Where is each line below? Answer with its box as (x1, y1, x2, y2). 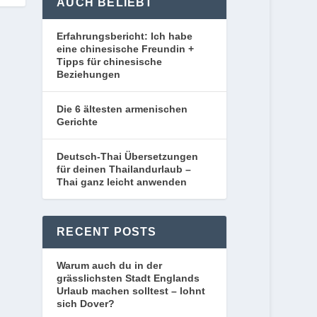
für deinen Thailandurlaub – (57, 163, 192, 175)
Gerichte (57, 116, 98, 128)
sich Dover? (57, 298, 115, 310)
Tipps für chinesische (57, 56, 163, 68)
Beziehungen (57, 69, 121, 81)
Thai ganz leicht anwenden (57, 176, 188, 188)
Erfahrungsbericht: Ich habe (57, 30, 193, 42)
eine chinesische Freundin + (57, 43, 195, 55)
